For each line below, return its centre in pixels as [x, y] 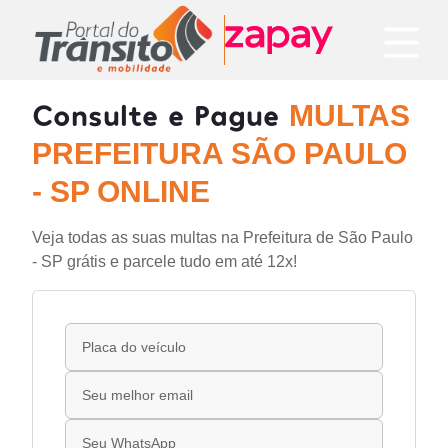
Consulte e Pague [160, 114]
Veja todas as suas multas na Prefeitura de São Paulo [222, 237]
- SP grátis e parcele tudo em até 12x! [164, 261]
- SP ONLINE [121, 191]
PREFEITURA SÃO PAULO [219, 153]
